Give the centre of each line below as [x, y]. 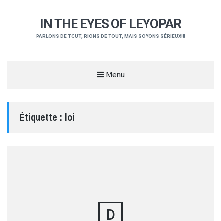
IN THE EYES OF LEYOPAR [110, 24]
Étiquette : [42, 117]
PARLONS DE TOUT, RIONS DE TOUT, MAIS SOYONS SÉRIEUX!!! [110, 37]
